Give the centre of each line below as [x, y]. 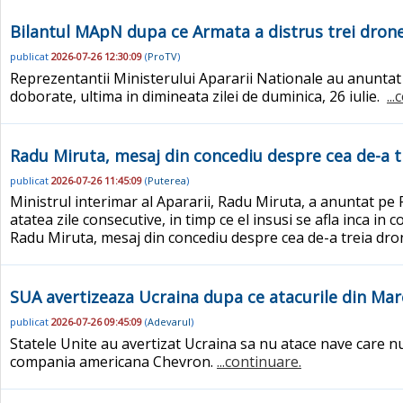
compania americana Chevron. [113, 361]
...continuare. [259, 361]
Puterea [167, 180]
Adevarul [169, 322]
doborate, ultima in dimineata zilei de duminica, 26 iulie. [198, 96]
